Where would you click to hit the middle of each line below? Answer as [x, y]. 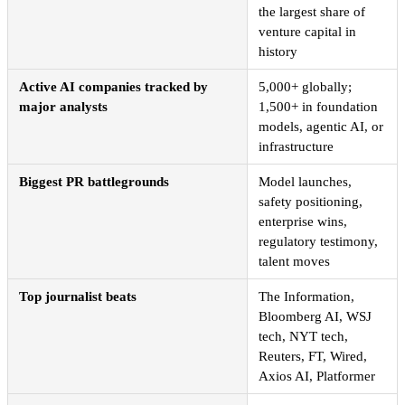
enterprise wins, [303, 222]
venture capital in [307, 32]
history [278, 52]
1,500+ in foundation [318, 107]
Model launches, [305, 182]
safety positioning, [311, 202]
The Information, [306, 297]
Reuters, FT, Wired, [313, 357]
